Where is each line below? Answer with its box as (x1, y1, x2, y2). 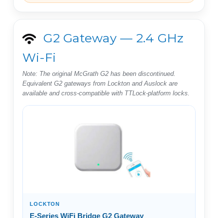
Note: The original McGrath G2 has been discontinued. (22, 70, 176, 77)
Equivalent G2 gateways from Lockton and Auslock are (22, 79, 178, 87)
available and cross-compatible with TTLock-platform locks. (22, 89, 190, 97)
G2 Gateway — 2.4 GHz (40, 30, 184, 45)
